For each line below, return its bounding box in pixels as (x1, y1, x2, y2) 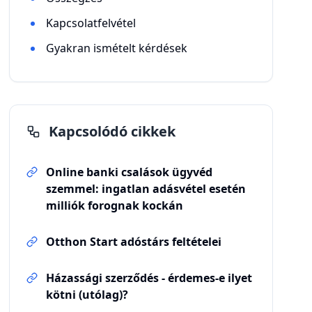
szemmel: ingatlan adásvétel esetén (46, 181, 247, 196)
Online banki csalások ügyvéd (46, 164, 213, 180)
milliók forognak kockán (46, 198, 184, 213)
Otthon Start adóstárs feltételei (46, 234, 222, 249)
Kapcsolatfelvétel (46, 15, 136, 31)
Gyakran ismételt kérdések (46, 40, 188, 56)
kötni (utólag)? (46, 287, 129, 302)
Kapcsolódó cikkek (49, 122, 176, 141)
